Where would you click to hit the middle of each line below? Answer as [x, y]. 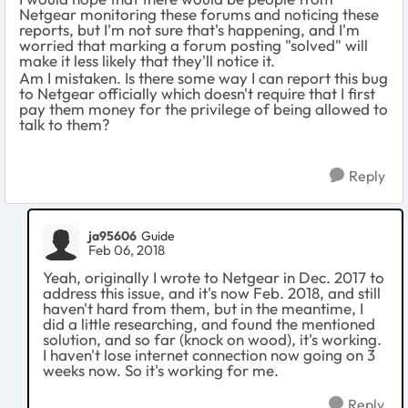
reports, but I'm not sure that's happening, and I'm [189, 30]
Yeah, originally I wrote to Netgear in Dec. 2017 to [214, 278]
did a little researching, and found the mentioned [209, 324]
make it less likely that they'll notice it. [147, 61]
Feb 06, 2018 [127, 250]
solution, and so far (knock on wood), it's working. [212, 340]
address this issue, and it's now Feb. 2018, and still [212, 293]
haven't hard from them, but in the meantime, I [203, 309]
